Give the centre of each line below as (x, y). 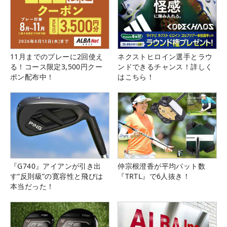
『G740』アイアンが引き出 (56, 166)
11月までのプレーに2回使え (57, 56)
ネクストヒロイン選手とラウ (165, 56)
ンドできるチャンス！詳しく (165, 66)
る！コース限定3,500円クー (56, 66)
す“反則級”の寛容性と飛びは (57, 176)
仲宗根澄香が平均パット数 (161, 166)
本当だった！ (32, 186)
